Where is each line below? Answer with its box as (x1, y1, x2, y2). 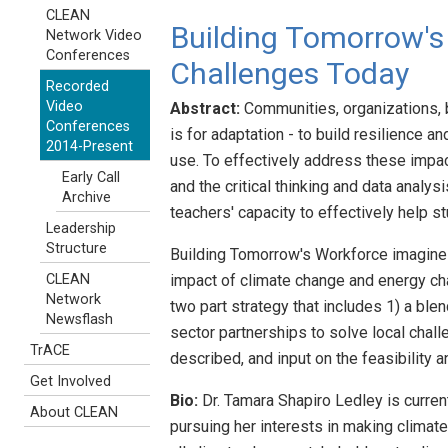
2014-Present (46, 138, 133, 155)
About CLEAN (30, 404, 118, 421)
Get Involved (30, 373, 111, 390)
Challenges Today (170, 55, 409, 91)
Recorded (46, 78, 109, 95)
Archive (62, 189, 111, 206)
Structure (46, 240, 107, 257)
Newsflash (46, 311, 113, 328)
